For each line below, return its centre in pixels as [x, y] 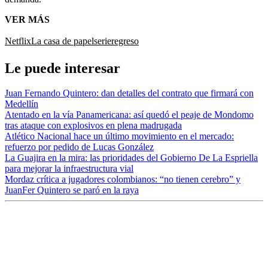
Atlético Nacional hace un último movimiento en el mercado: [119, 136]
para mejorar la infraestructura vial [69, 169]
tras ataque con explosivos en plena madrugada [93, 126]
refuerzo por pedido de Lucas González [79, 147]
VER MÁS [27, 19]
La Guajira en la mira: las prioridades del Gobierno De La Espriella [131, 158]
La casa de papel [63, 41]
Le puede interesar [63, 68]
